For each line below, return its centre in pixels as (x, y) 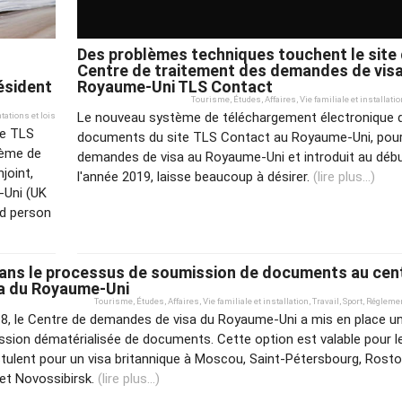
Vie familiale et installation (256, 301)
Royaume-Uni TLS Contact (175, 87)
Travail (326, 301)
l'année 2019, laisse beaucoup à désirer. (195, 176)
